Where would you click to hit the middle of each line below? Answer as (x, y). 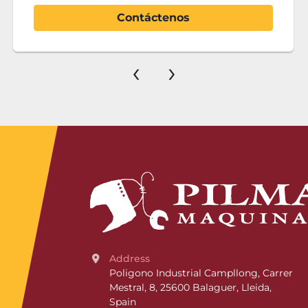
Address (133, 258)
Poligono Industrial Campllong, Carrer (201, 273)
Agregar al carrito (153, 18)
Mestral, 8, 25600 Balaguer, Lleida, (190, 287)
